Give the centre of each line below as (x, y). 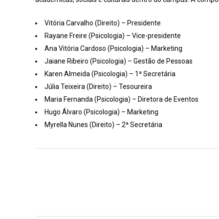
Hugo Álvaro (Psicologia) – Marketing (101, 112)
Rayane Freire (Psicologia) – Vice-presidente (113, 35)
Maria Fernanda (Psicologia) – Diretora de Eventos (121, 99)
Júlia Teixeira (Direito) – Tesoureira (98, 86)
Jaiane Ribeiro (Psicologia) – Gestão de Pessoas (119, 61)
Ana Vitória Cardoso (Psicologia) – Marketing (113, 48)
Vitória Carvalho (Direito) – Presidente (103, 23)
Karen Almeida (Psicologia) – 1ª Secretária (110, 74)
